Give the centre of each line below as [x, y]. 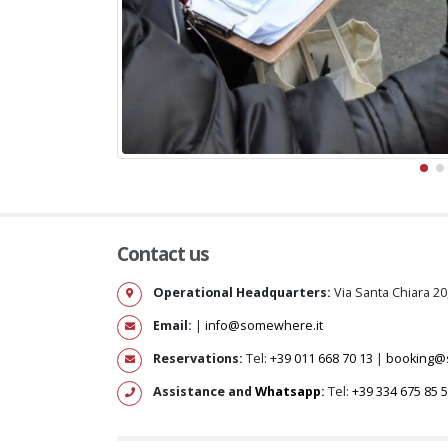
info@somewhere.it [264, 326]
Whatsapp [288, 392]
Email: [172, 326]
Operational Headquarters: [242, 293]
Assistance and [204, 392]
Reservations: [198, 359]
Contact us [163, 254]
